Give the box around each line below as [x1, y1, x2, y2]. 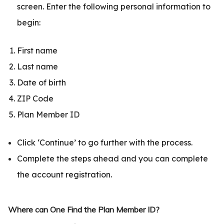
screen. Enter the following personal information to [17, 1, 210, 12]
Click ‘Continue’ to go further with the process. [17, 137, 192, 148]
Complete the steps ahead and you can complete [17, 153, 208, 164]
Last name [17, 61, 58, 72]
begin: [17, 17, 40, 28]
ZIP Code [17, 93, 53, 104]
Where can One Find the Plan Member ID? [8, 204, 159, 215]
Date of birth [17, 77, 66, 88]
